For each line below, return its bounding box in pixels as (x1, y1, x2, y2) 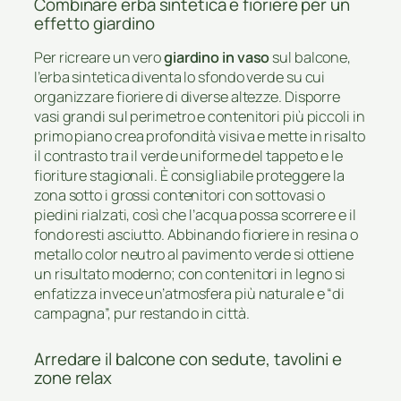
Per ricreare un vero (34, 47, 164, 68)
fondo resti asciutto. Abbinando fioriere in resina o (34, 225, 358, 245)
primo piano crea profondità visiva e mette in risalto (34, 126, 365, 147)
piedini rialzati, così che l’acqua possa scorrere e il (34, 205, 356, 226)
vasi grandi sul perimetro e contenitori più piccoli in (34, 107, 365, 127)
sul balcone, (269, 47, 352, 68)
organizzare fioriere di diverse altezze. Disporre (34, 87, 341, 107)
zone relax (34, 366, 113, 390)
